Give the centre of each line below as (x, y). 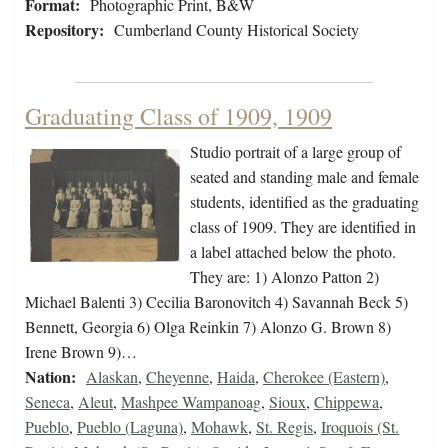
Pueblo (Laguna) (130, 427)
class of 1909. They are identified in (303, 227)
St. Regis (284, 427)
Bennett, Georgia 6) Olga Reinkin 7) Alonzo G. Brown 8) (208, 327)
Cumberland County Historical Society (236, 30)
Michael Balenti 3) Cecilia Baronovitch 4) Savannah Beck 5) (216, 302)
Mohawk (219, 427)
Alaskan (112, 377)
